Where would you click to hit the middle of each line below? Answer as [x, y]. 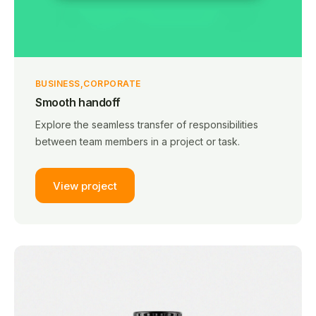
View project [85, 186]
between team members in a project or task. [138, 141]
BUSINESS [58, 84]
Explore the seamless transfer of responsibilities [147, 124]
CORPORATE [112, 84]
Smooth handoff [78, 102]
